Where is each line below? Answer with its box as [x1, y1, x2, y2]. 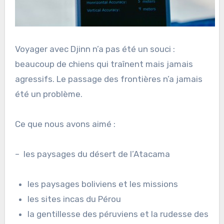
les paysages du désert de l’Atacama [23, 149, 170, 159]
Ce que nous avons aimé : [14, 119, 115, 129]
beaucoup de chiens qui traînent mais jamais [14, 59, 193, 69]
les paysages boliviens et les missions [27, 179, 178, 189]
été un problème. [14, 89, 82, 99]
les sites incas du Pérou [27, 194, 121, 204]
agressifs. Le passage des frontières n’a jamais [14, 74, 202, 84]
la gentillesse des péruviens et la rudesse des [27, 209, 209, 219]
